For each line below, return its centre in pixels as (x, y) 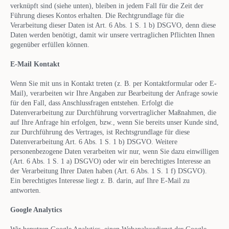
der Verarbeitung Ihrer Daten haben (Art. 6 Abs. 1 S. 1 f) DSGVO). (109, 171)
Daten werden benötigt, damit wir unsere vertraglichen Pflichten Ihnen (112, 35)
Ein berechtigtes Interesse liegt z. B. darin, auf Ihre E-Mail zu (100, 180)
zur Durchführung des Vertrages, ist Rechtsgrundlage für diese (100, 132)
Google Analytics (36, 210)
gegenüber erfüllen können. (50, 44)
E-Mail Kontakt (35, 64)
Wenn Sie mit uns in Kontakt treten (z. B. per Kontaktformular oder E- (113, 83)
